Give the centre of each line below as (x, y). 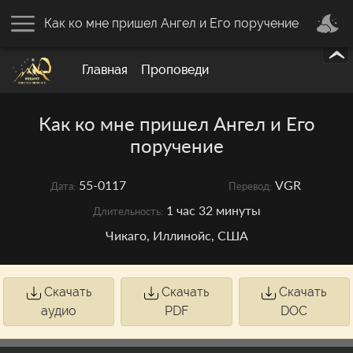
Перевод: (250, 186)
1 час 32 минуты (213, 210)
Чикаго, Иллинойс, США (176, 235)
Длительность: (128, 211)
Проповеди (175, 70)
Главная (104, 70)
